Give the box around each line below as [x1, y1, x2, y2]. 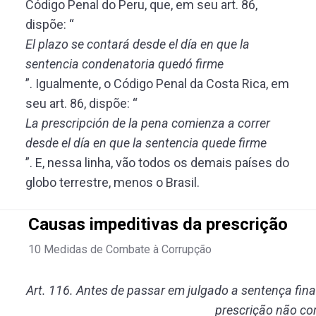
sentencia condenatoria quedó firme [25, 56, 224, 71]
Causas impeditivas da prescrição [28, 214, 288, 234]
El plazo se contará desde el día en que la [25, 37, 250, 51]
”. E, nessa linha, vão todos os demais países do [25, 155, 289, 170]
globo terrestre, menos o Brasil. [25, 175, 200, 190]
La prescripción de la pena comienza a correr [25, 116, 270, 130]
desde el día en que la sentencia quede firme [25, 135, 267, 150]
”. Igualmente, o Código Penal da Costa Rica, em [25, 76, 289, 91]
